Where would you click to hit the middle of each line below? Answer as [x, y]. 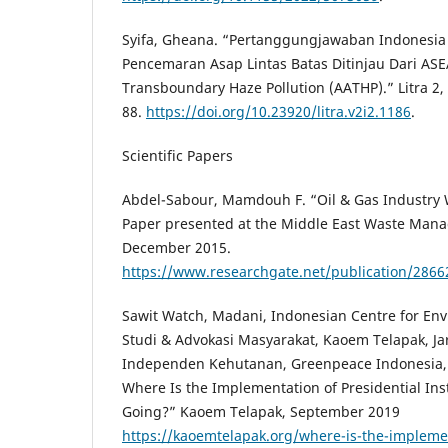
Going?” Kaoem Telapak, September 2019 [261, 412]
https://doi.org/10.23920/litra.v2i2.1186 [278, 112]
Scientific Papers [177, 156]
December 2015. [176, 248]
